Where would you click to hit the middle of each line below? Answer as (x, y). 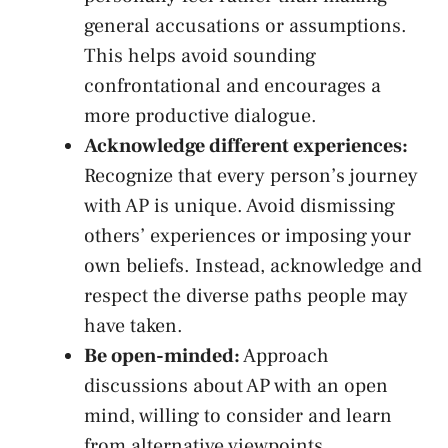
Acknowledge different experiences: (246, 146)
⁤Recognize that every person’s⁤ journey (251, 176)
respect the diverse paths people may (246, 296)
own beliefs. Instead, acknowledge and (253, 266)
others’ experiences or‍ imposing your (247, 236)
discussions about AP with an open (236, 386)
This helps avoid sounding (200, 56)
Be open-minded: (162, 356)
